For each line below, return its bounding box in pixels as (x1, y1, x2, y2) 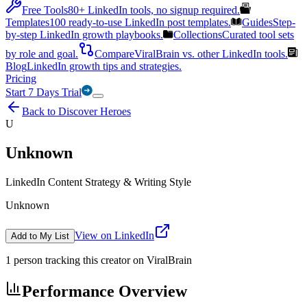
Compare (95, 48, 134, 60)
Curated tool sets (222, 29, 294, 40)
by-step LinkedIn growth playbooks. (5, 29, 163, 40)
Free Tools (22, 4, 68, 16)
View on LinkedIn (75, 229, 154, 241)
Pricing (5, 73, 36, 84)
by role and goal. (5, 48, 78, 60)
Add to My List (11, 230, 69, 241)
